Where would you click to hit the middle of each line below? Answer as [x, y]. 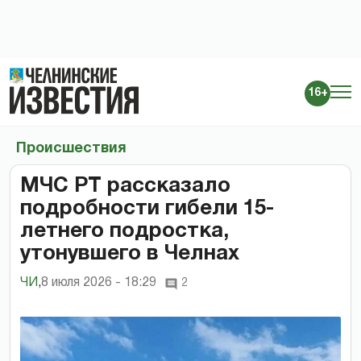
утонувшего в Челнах [130, 253]
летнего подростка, [124, 231]
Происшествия [71, 148]
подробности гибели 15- [147, 208]
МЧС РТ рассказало [125, 186]
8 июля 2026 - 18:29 [99, 282]
